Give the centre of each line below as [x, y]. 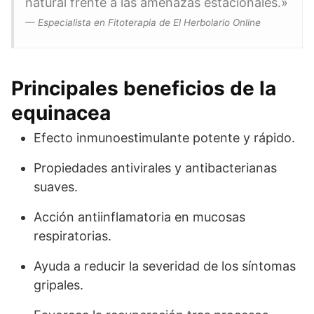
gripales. [59, 285]
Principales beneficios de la [144, 89]
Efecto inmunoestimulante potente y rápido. [164, 138]
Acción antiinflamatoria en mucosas [139, 217]
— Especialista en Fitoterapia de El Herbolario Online [143, 23]
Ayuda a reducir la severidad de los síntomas [165, 266]
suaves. [56, 187]
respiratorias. [73, 236]
